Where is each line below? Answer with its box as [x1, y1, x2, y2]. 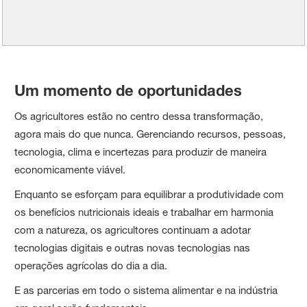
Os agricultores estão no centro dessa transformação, [14, 109, 264, 123]
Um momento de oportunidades [14, 81, 243, 99]
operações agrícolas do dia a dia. [14, 258, 168, 272]
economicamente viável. [14, 162, 126, 176]
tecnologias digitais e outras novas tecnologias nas [14, 241, 251, 254]
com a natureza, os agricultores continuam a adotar [14, 223, 251, 236]
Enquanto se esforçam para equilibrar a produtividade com [14, 187, 284, 201]
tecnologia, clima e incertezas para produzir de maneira [14, 145, 267, 158]
